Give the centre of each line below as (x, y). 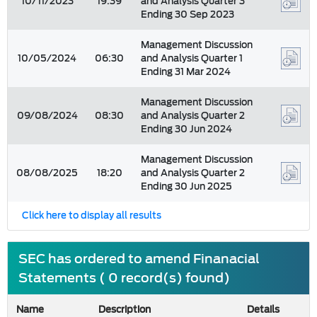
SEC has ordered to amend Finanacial (139, 259)
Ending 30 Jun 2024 (186, 129)
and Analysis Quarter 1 (192, 58)
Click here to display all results (92, 215)
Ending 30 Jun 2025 (186, 186)
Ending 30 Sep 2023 (188, 15)
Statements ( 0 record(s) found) (124, 278)
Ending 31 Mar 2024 (186, 72)
